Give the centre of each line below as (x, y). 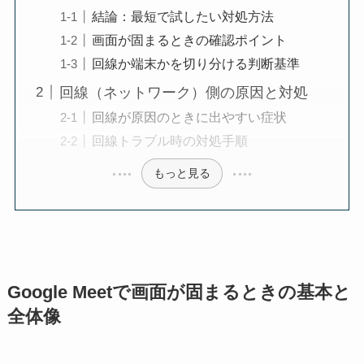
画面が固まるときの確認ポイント (189, 39)
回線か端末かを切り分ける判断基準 (195, 63)
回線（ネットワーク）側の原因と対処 (183, 92)
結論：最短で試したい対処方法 (182, 16)
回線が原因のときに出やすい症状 (189, 117)
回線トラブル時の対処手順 (169, 140)
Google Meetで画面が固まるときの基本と (179, 293)
